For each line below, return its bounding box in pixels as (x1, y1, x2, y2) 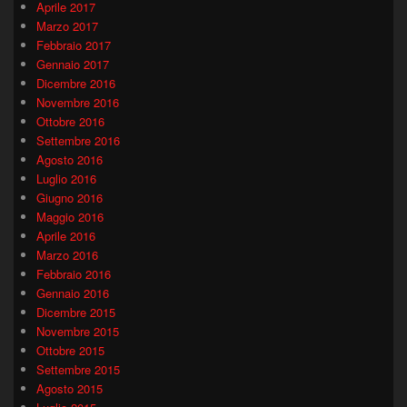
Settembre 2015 (36, 360, 120, 378)
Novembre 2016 (36, 93, 119, 111)
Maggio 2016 (36, 207, 104, 225)
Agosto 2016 (36, 150, 103, 168)
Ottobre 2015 (36, 341, 104, 359)
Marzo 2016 (36, 245, 98, 263)
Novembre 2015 (36, 322, 119, 340)
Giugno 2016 (36, 188, 103, 206)
